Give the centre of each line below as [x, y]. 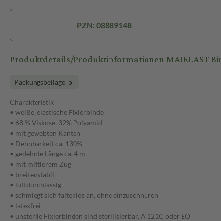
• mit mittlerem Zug [40, 164]
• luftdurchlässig [36, 185]
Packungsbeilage [40, 82]
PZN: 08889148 [105, 25]
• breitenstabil [32, 175]
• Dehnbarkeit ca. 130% [46, 144]
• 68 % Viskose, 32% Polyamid [56, 123]
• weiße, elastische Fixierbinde [57, 112]
